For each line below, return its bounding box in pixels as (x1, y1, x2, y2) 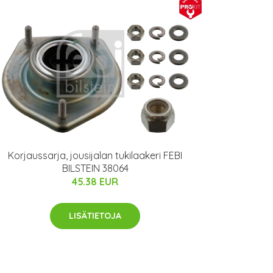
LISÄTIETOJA (69, 210, 121, 222)
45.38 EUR (72, 175, 118, 188)
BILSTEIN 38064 (62, 162, 129, 175)
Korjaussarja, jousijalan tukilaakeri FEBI (8, 149, 182, 162)
